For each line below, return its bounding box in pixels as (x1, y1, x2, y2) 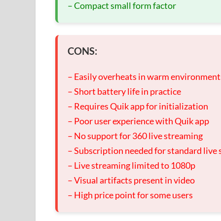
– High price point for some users (68, 189, 193, 201)
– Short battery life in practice (68, 86, 181, 97)
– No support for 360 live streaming (68, 130, 203, 142)
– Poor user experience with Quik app (68, 115, 209, 127)
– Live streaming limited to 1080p (68, 160, 195, 171)
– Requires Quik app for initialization (68, 101, 208, 112)
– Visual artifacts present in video (68, 175, 195, 186)
